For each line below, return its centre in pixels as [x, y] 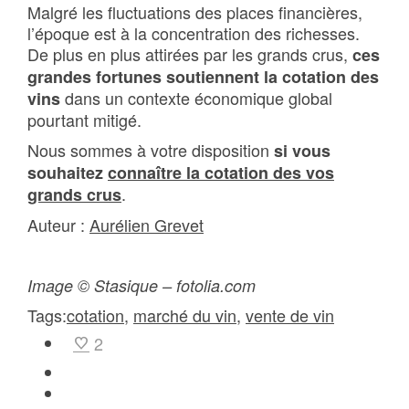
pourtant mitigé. [84, 120]
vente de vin [290, 315]
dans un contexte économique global [196, 98]
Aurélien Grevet [147, 225]
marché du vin [185, 315]
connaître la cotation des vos [221, 173]
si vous [302, 151]
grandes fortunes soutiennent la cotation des [203, 77]
